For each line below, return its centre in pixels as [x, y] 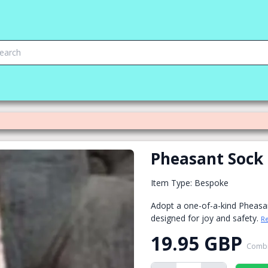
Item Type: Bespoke [190, 183]
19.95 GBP [197, 243]
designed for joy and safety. [206, 218]
